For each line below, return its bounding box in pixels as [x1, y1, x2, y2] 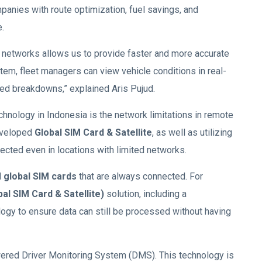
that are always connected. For [77, 171, 203, 182]
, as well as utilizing [152, 127, 232, 139]
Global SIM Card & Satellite [35, 127, 152, 139]
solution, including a [106, 188, 187, 200]
